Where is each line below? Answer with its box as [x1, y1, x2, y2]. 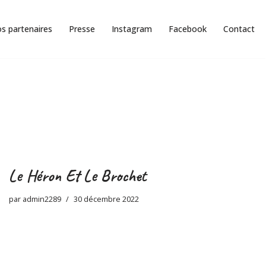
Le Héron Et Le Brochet [9, 164, 146, 186]
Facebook [169, 23, 207, 35]
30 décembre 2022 [74, 194, 139, 204]
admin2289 [23, 194, 61, 204]
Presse [69, 23, 95, 35]
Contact [223, 23, 255, 35]
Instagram [112, 23, 152, 35]
